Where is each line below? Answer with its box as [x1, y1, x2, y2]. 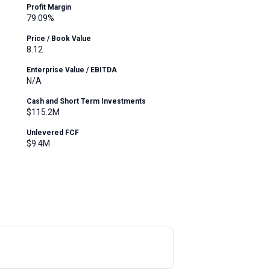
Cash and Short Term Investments [27, 97, 146, 105]
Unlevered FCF [27, 128, 79, 137]
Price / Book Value [27, 34, 91, 43]
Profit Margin [27, 3, 71, 11]
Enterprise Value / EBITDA [27, 66, 117, 74]
